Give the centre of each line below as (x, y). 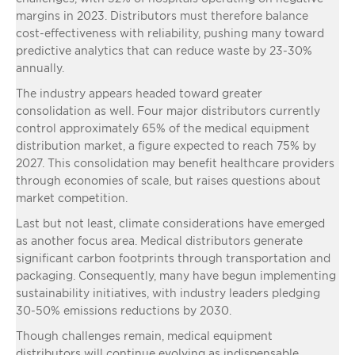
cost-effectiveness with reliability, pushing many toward (170, 32)
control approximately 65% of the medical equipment (163, 128)
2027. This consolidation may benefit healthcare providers (175, 162)
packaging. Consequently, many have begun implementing (176, 275)
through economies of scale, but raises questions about (168, 180)
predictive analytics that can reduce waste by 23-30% (164, 50)
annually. (40, 67)
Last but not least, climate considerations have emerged (170, 223)
